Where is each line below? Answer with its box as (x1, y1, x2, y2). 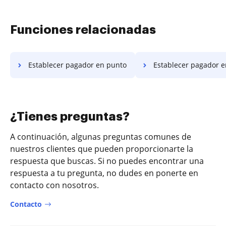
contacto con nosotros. (10, 179, 99, 191)
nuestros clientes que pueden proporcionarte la (10, 143, 193, 154)
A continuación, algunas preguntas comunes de (10, 131, 191, 142)
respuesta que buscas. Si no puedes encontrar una (10, 155, 204, 166)
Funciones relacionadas (10, 23, 156, 36)
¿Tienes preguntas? (10, 110, 130, 123)
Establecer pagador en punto (28, 60, 127, 70)
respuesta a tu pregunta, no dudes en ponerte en (10, 167, 198, 179)
